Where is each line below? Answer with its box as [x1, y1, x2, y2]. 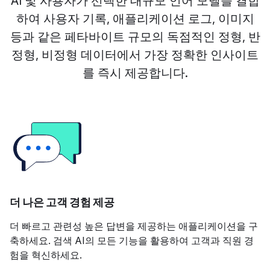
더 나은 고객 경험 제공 [10, 195, 115, 209]
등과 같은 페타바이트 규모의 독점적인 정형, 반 [10, 29, 260, 44]
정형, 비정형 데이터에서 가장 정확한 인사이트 [11, 47, 259, 62]
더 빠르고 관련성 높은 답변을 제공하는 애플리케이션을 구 [10, 219, 258, 232]
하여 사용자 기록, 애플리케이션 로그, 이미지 [16, 11, 254, 26]
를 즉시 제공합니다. [82, 65, 188, 80]
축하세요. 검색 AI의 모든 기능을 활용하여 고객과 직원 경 [10, 234, 254, 246]
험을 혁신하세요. [10, 248, 82, 261]
